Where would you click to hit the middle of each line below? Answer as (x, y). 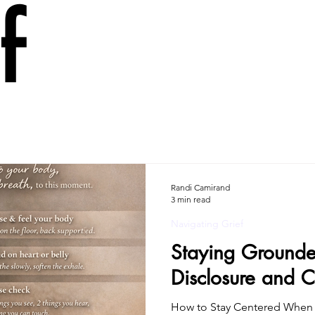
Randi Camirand (200, 188)
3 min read (191, 200)
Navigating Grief (207, 224)
